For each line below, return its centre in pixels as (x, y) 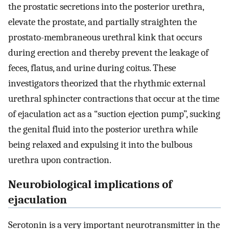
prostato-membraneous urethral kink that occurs (105, 37)
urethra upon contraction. (60, 160)
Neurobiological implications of (90, 185)
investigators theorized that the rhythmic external (107, 83)
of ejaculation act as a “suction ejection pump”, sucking (114, 114)
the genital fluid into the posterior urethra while (103, 129)
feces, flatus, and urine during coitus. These (92, 68)
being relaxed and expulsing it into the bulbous (100, 144)
